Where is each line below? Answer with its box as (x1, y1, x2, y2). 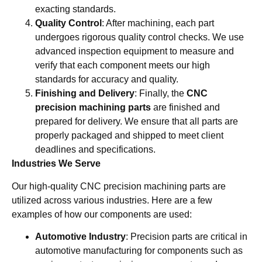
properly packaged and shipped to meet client (35, 130, 223, 141)
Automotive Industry (35, 232, 126, 242)
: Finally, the (135, 88, 187, 99)
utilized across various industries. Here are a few (12, 195, 212, 205)
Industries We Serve (12, 158, 101, 169)
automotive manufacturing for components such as (35, 246, 243, 256)
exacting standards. (35, 4, 116, 15)
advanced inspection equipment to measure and (35, 46, 234, 57)
